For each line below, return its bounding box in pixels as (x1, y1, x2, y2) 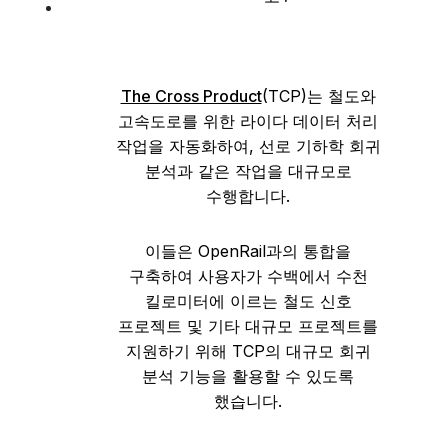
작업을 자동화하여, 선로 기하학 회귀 (115, 136, 381, 156)
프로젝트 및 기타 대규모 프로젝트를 (118, 316, 378, 336)
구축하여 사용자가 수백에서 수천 (128, 266, 368, 286)
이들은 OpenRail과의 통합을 (145, 241, 351, 261)
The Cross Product (120, 86, 262, 106)
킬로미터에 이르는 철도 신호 (144, 291, 352, 311)
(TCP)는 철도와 (261, 86, 376, 106)
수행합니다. (206, 186, 290, 206)
